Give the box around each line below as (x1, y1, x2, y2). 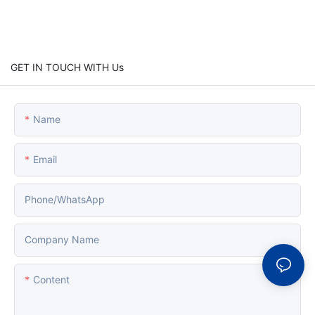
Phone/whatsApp (25, 193, 105, 205)
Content (33, 273, 70, 285)
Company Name (25, 233, 99, 245)
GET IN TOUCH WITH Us (11, 60, 124, 73)
